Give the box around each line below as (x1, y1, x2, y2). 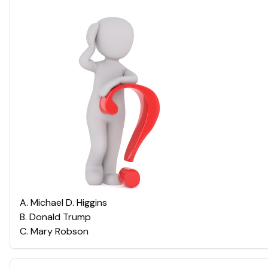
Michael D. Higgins (31, 196, 107, 209)
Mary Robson (31, 225, 89, 237)
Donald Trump (29, 211, 91, 223)
